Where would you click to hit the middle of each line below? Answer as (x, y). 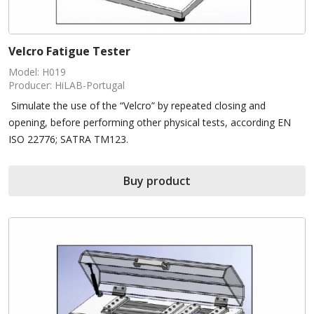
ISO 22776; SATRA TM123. (68, 139)
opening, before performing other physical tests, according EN (150, 122)
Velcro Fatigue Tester (69, 51)
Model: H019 (37, 71)
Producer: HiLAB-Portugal (67, 85)
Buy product (157, 180)
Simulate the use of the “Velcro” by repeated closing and (137, 105)
